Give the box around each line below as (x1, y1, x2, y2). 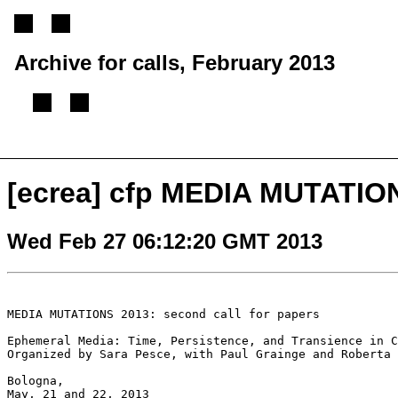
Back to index (233, 142, 318, 157)
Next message (135, 142, 226, 157)
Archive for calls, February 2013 (14, 50, 335, 75)
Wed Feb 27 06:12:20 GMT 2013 (7, 228, 322, 253)
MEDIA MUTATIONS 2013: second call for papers (7, 306, 320, 321)
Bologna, (7, 373, 64, 387)
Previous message (11, 142, 128, 157)
